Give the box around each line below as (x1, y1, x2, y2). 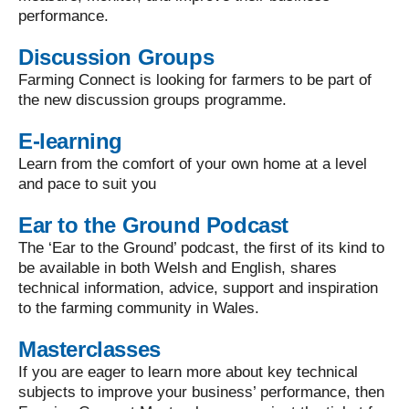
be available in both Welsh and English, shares (18, 259, 337, 277)
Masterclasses (18, 337, 161, 362)
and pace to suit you (18, 175, 156, 193)
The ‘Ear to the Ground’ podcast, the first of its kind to (18, 239, 384, 257)
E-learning (18, 129, 122, 153)
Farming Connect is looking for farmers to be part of (18, 71, 372, 89)
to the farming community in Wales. (18, 299, 259, 317)
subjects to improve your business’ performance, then (18, 383, 384, 401)
